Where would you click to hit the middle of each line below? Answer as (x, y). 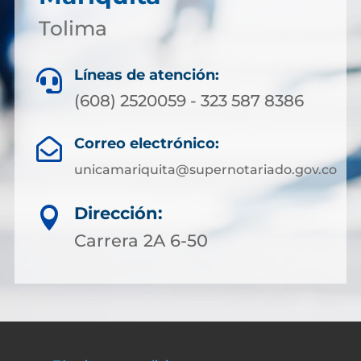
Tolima (73, 28)
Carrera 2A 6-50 (141, 241)
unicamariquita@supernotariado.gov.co (205, 170)
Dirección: (118, 213)
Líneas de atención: (147, 75)
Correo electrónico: (146, 143)
